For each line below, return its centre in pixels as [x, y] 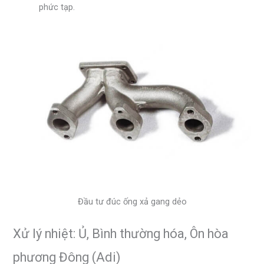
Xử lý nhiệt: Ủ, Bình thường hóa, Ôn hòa [121, 234]
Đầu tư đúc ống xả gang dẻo [132, 201]
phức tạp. [57, 7]
